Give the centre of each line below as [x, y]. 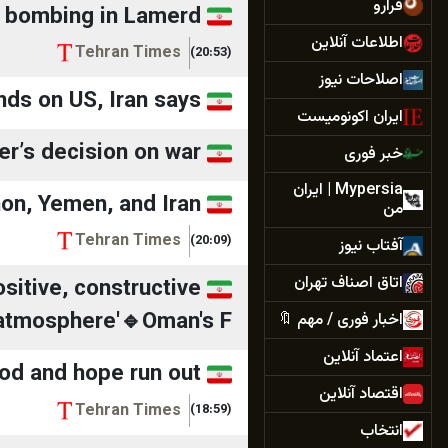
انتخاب [381, 431]
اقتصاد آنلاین [361, 394]
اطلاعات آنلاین [357, 43]
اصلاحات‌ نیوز [361, 80]
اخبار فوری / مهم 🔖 [340, 320]
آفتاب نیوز [371, 246]
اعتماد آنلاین [363, 357]
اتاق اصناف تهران [348, 283]
